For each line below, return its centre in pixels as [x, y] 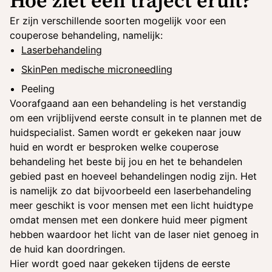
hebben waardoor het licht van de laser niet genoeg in [134, 234]
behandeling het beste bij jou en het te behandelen [126, 161]
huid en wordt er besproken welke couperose [114, 147]
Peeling [38, 89]
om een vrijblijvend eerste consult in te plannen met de [136, 118]
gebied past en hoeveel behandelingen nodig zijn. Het [133, 176]
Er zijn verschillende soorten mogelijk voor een [118, 21]
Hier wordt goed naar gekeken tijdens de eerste [120, 263]
